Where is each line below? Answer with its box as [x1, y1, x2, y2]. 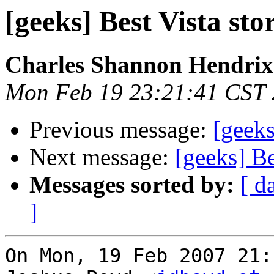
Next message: [29, 144, 175, 171]
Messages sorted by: [29, 171, 234, 198]
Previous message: [29, 116, 213, 143]
